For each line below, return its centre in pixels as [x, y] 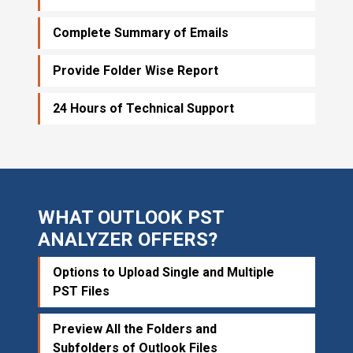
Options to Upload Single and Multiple [163, 272]
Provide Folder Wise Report [136, 70]
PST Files [81, 291]
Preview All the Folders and [135, 329]
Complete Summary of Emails [141, 32]
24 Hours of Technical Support [143, 108]
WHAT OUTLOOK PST [131, 217]
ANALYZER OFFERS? [128, 239]
